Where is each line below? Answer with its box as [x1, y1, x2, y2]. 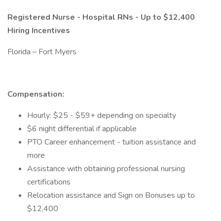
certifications [27, 177, 71, 187]
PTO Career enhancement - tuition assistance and [27, 137, 196, 147]
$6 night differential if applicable [27, 123, 137, 134]
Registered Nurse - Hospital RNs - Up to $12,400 [7, 12, 195, 23]
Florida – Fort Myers [7, 46, 78, 57]
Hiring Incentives [7, 25, 70, 36]
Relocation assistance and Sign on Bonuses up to [27, 190, 195, 201]
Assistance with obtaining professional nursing [27, 163, 185, 174]
